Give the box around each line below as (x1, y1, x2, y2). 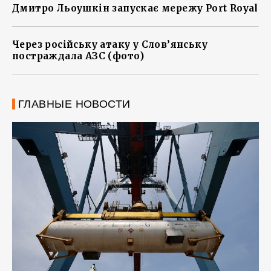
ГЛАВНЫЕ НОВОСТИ (18, 98, 131, 111)
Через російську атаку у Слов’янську (12, 39, 207, 51)
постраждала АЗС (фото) (12, 50, 145, 62)
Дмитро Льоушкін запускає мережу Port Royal (12, 2, 258, 15)
